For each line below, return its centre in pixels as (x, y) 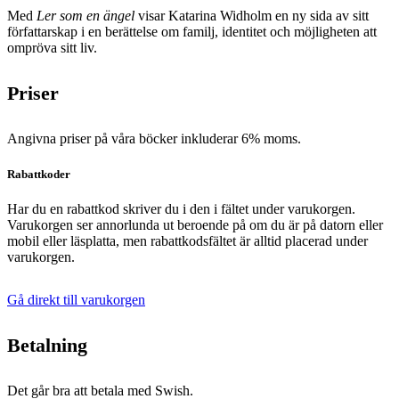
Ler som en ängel (85, 15)
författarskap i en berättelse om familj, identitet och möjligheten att (192, 31)
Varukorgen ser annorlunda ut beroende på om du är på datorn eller (195, 224)
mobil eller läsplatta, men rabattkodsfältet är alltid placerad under (187, 240)
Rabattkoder (39, 174)
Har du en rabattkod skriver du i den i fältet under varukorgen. (181, 208)
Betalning (47, 345)
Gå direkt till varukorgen (76, 299)
